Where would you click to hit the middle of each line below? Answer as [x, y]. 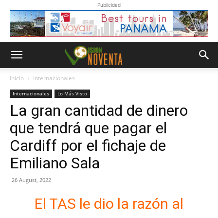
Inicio [17, 78]
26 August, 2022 [31, 180]
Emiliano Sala [55, 163]
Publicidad [109, 5]
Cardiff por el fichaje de [88, 145]
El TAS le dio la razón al [109, 204]
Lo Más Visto [72, 93]
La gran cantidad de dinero [99, 110]
